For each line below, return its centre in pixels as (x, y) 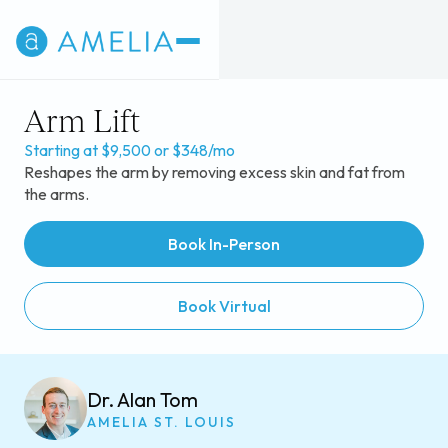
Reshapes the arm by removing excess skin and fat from (214, 172)
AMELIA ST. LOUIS (161, 421)
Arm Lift (81, 121)
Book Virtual (224, 306)
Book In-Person (224, 243)
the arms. (56, 194)
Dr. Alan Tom (142, 399)
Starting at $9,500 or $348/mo (129, 150)
